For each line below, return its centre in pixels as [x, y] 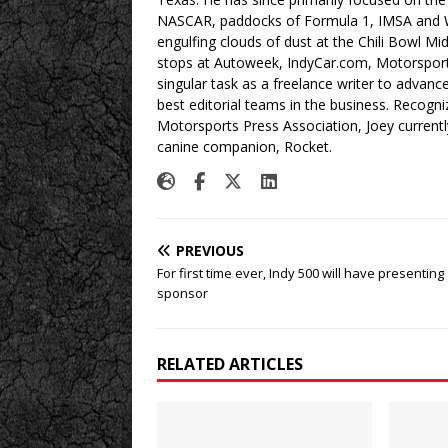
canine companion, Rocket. [244, 146]
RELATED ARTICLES [230, 363]
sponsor [182, 292]
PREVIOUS [210, 250]
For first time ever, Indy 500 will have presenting [300, 272]
